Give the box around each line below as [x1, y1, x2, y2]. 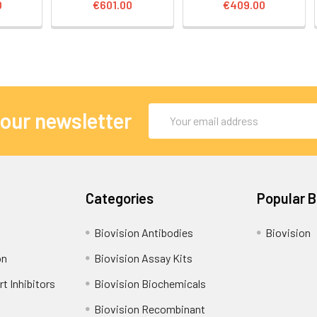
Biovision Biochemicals [94, 276, 207, 290]
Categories [86, 189, 154, 207]
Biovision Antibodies [94, 225, 194, 239]
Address [148, 121, 188, 135]
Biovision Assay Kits [94, 250, 193, 265]
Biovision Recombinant [94, 301, 206, 316]
